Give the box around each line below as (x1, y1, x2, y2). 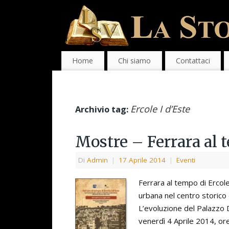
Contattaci (175, 56, 210, 66)
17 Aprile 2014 (119, 155, 166, 165)
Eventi (176, 155, 195, 165)
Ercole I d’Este (130, 103, 190, 116)
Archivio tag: (75, 103, 130, 116)
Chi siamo (118, 56, 151, 66)
